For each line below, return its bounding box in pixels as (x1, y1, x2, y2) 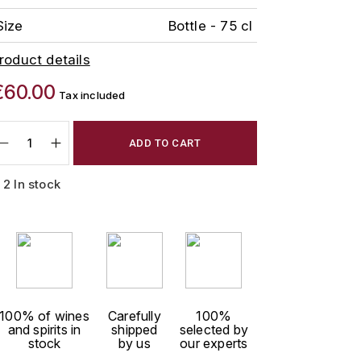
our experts (180, 335, 248, 351)
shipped (111, 322, 158, 338)
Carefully (107, 308, 161, 324)
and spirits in (7, 322, 81, 338)
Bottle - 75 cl (168, 17, 253, 34)
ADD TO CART (128, 136, 201, 149)
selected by (179, 322, 248, 338)
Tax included (59, 89, 126, 102)
